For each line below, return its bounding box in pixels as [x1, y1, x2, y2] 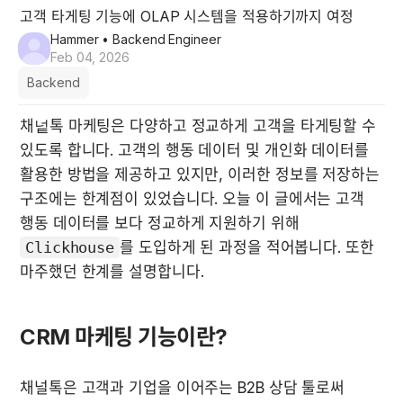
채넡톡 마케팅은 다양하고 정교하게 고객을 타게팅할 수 [20, 116, 377, 135]
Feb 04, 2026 [50, 49, 130, 65]
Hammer [50, 31, 99, 47]
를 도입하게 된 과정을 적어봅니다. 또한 [120, 237, 374, 256]
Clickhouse [25, 237, 114, 256]
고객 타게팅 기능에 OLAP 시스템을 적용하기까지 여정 [20, 6, 354, 25]
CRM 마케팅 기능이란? [20, 323, 228, 350]
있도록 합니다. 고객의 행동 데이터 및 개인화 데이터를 [20, 140, 369, 159]
